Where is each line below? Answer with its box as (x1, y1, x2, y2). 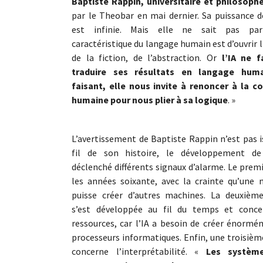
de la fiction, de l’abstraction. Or (72, 51, 222, 63)
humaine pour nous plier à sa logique (72, 93, 228, 106)
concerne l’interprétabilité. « (72, 245, 206, 257)
